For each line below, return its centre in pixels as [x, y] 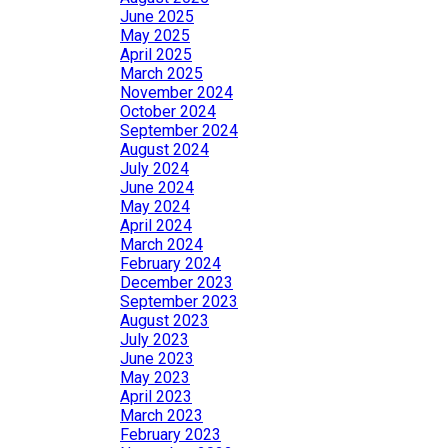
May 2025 [155, 35]
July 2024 [154, 168]
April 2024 [156, 225]
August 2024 [164, 149]
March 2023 [161, 415]
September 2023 [179, 301]
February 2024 [170, 263]
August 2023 [164, 320]
